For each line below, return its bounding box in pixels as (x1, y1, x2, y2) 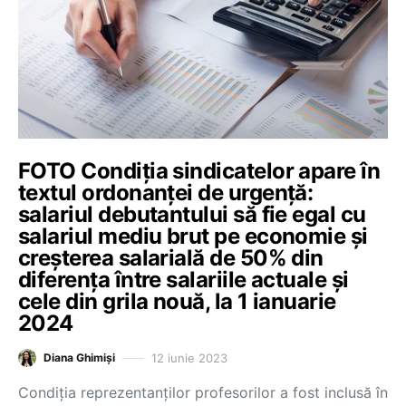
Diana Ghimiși (43, 351, 115, 364)
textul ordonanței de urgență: (18, 179, 314, 206)
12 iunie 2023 (151, 350, 227, 365)
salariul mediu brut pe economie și (18, 223, 368, 249)
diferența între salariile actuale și (18, 266, 349, 293)
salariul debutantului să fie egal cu (18, 201, 366, 227)
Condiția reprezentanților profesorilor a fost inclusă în (18, 383, 388, 401)
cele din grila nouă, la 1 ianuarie (18, 288, 336, 314)
